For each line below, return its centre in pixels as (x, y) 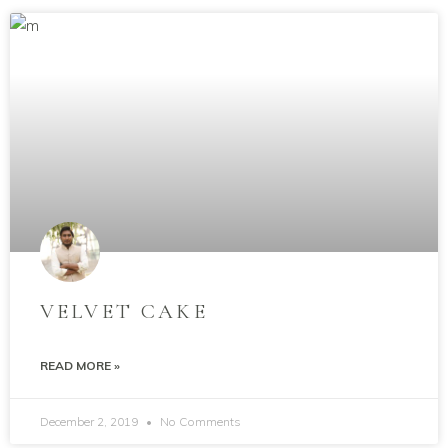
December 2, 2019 (90, 421)
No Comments (199, 421)
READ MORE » (80, 365)
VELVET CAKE (124, 311)
